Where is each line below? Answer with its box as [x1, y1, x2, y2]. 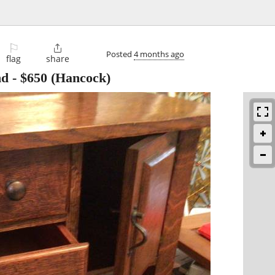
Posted [106, 48, 134, 60]
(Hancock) [47, 70, 110, 86]
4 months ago [134, 48, 184, 60]
